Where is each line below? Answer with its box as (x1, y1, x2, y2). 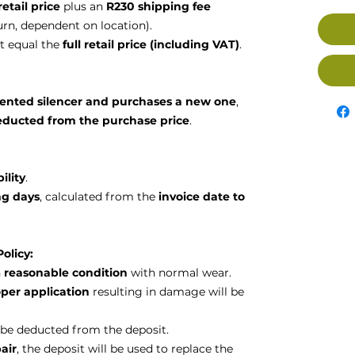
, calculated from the (40, 189, 158, 204)
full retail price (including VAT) (63, 37, 239, 52)
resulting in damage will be (90, 284, 244, 299)
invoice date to (158, 189, 245, 204)
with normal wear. (128, 265, 231, 280)
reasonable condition (4, 265, 128, 280)
